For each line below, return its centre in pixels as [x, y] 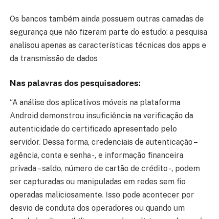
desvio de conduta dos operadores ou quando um [97, 208]
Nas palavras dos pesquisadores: [75, 83]
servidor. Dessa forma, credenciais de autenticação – [103, 142]
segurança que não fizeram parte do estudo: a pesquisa [109, 32]
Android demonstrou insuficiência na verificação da [101, 115]
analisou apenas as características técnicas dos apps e [108, 45]
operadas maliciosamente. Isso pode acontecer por [102, 195]
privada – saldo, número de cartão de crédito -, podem [105, 168]
